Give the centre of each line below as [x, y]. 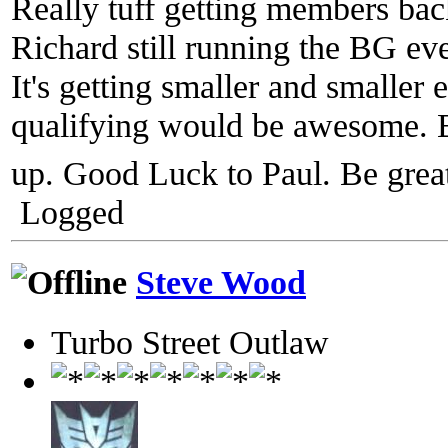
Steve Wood [221, 281]
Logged [67, 211]
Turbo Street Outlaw [190, 342]
